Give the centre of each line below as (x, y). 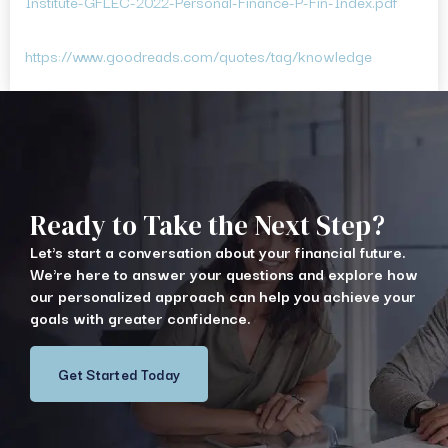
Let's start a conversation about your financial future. (218, 251)
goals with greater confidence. (140, 317)
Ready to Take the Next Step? (207, 226)
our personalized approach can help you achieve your (223, 295)
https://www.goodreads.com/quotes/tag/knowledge (198, 55)
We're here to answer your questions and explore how (224, 273)
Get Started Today (119, 374)
